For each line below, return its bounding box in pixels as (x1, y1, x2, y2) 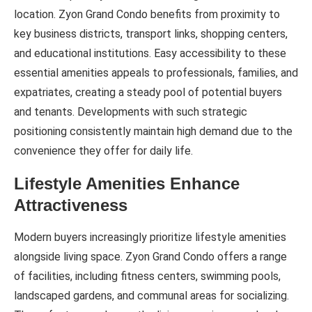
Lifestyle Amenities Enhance (14, 174, 240, 193)
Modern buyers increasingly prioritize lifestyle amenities (14, 231, 286, 244)
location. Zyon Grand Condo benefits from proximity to (14, 8, 280, 21)
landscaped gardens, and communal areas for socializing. (14, 289, 289, 302)
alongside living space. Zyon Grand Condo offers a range (14, 250, 287, 263)
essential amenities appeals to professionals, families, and (14, 66, 298, 79)
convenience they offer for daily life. (14, 144, 193, 157)
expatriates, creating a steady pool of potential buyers (14, 86, 282, 99)
